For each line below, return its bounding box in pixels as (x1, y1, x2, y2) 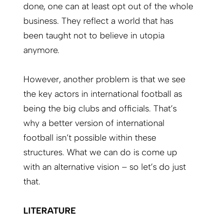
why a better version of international (23, 118, 164, 129)
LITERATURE (23, 205, 76, 217)
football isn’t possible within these (23, 132, 156, 144)
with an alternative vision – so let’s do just (23, 162, 186, 173)
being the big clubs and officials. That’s (23, 103, 177, 114)
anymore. (23, 45, 59, 56)
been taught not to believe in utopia (23, 30, 164, 41)
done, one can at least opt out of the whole (23, 1, 193, 12)
